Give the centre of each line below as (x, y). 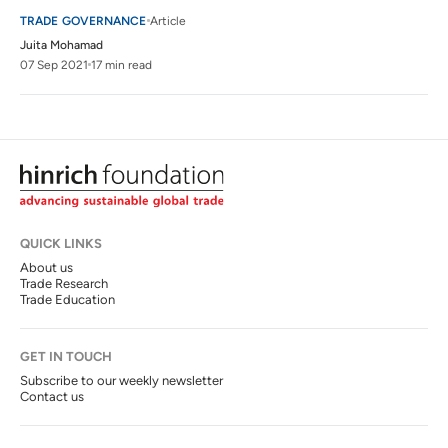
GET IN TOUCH (66, 357)
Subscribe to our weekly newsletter (121, 381)
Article (167, 20)
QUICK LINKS (61, 244)
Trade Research (64, 284)
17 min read (121, 64)
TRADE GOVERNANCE (83, 20)
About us (46, 268)
